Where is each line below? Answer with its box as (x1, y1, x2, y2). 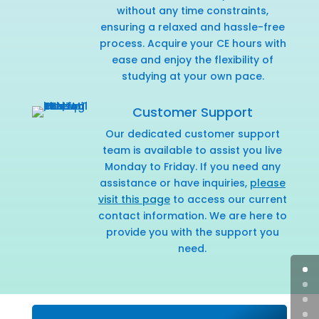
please (249, 175, 286, 190)
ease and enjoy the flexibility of (112, 52, 274, 67)
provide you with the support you (105, 224, 279, 239)
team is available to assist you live (103, 142, 283, 157)
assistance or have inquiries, (99, 175, 250, 190)
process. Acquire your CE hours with (99, 36, 286, 51)
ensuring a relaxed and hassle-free (100, 19, 286, 34)
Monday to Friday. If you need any (104, 159, 281, 174)
